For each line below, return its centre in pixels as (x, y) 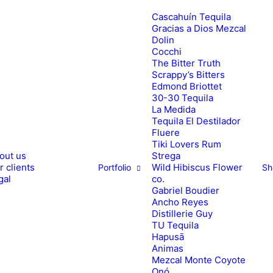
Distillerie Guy (182, 214)
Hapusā (168, 237)
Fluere (166, 133)
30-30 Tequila (183, 98)
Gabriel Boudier (186, 190)
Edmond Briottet (187, 86)
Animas (168, 248)
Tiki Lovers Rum (186, 144)
